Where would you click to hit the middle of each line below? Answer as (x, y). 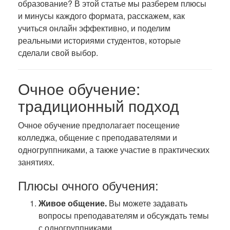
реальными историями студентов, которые (99, 40)
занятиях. (36, 162)
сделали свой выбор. (58, 53)
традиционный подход (99, 106)
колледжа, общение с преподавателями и (98, 137)
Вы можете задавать (147, 203)
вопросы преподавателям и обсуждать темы (124, 215)
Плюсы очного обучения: (88, 185)
